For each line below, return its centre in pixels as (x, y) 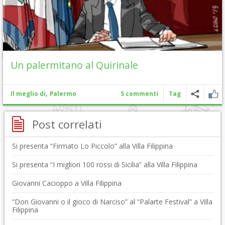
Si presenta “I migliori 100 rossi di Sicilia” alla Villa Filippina (104, 164)
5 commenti (139, 93)
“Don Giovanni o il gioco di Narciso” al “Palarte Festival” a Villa (112, 201)
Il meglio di (28, 93)
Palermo (63, 93)
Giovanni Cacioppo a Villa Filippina (67, 183)
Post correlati (67, 124)
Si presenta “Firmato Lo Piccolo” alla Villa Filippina (92, 146)
